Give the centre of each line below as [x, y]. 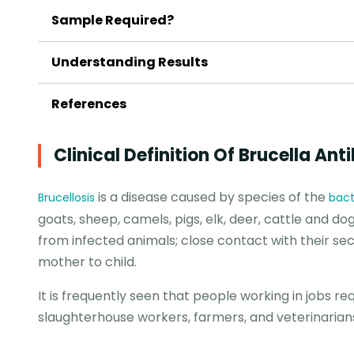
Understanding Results [130, 62]
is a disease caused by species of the [212, 197]
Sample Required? [113, 20]
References [89, 104]
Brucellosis [66, 198]
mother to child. [87, 262]
